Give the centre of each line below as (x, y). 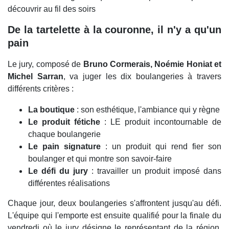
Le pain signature (64, 147)
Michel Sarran (36, 77)
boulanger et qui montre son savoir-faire (100, 159)
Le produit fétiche (64, 122)
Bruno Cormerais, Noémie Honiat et (152, 64)
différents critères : (41, 89)
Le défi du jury (58, 171)
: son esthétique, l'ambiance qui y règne (147, 110)
